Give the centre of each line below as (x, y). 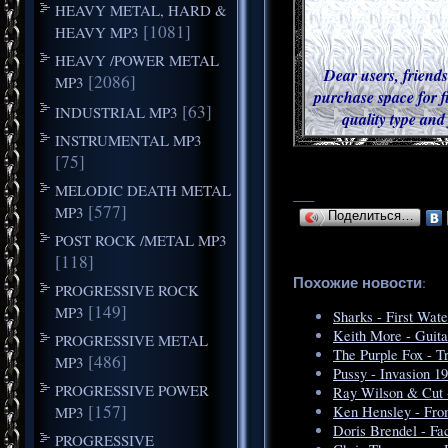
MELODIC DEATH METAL (142, 189)
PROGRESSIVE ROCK (126, 289)
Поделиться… (371, 215)
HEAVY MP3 (96, 31)
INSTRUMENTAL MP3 (128, 139)
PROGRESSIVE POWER (131, 389)
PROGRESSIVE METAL (131, 339)
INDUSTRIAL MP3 (116, 111)
